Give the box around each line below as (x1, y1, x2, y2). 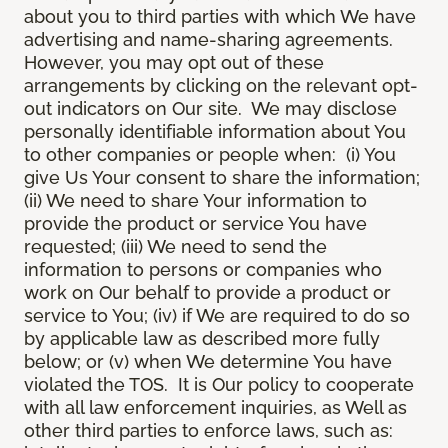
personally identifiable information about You (24, 121, 406, 143)
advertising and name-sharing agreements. (24, 29, 398, 51)
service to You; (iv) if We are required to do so (24, 305, 410, 327)
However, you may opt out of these (24, 52, 324, 74)
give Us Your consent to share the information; (24, 167, 420, 189)
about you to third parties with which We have (24, 6, 416, 28)
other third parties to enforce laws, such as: (24, 420, 398, 442)
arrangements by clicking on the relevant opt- (24, 75, 418, 97)
